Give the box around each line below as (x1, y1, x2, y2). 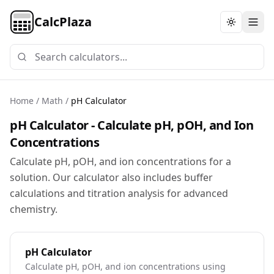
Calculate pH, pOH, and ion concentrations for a (10, 155, 231, 168)
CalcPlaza (34, 13, 92, 30)
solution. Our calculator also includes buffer (10, 171, 213, 184)
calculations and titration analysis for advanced (10, 187, 228, 200)
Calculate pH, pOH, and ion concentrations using (25, 261, 226, 272)
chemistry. (10, 202, 57, 216)
